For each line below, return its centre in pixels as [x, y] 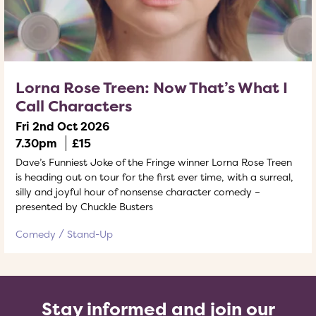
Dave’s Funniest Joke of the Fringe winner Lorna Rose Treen [154, 162]
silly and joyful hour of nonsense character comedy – [138, 192]
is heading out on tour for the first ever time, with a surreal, [154, 177]
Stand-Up [90, 234]
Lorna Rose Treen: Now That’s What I [152, 87]
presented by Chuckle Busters [84, 206]
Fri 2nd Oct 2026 [62, 126]
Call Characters [74, 106]
